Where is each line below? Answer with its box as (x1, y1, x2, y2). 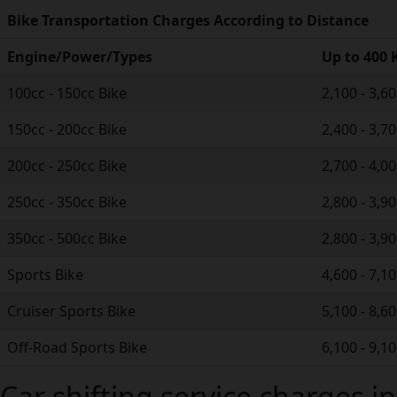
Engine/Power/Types (7, 46, 152, 66)
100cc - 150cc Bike (7, 82, 127, 103)
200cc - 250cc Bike (7, 155, 127, 175)
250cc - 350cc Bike (7, 191, 127, 212)
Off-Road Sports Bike (7, 337, 147, 357)
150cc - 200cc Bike (7, 119, 127, 139)
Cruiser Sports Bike (7, 300, 136, 321)
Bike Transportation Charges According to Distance (7, 10, 369, 30)
